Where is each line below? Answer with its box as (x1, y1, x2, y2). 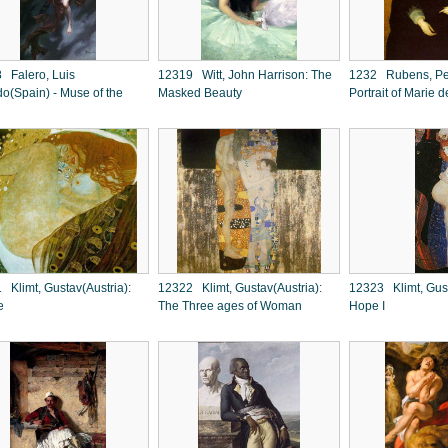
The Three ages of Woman (158, 299, 302, 313)
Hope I (349, 299, 385, 313)
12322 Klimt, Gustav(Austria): (158, 281, 322, 295)
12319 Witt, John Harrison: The (158, 68, 332, 82)
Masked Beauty (158, 86, 242, 100)
